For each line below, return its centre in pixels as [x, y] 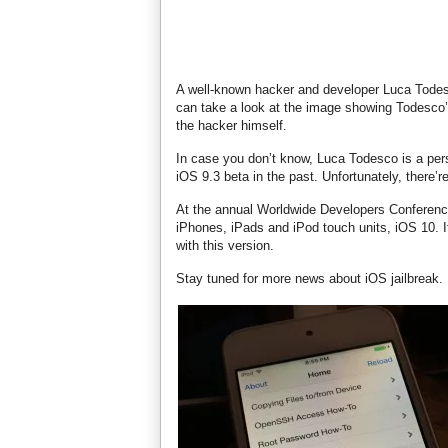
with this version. [225, 245]
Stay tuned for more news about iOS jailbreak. [309, 278]
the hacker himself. [231, 125]
